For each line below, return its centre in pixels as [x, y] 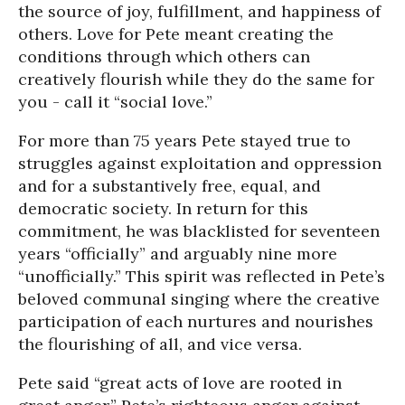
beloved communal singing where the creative [199, 299]
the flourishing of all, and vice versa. [160, 344]
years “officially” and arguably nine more [178, 254]
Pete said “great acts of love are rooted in [180, 383]
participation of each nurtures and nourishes [196, 321]
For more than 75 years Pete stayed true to [184, 141]
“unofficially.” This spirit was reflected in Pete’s [202, 276]
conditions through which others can [164, 57]
